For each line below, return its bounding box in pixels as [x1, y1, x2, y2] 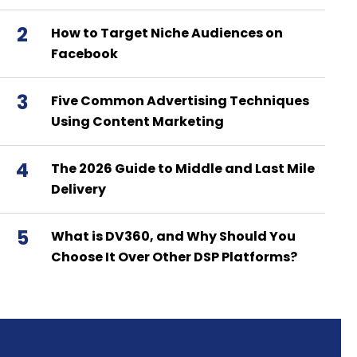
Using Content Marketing [51, 112, 224, 131]
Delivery [51, 180, 106, 199]
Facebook [51, 45, 118, 64]
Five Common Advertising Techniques [51, 92, 309, 111]
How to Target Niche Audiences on [51, 24, 283, 43]
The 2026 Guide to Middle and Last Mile [51, 159, 315, 178]
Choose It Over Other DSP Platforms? [51, 248, 297, 267]
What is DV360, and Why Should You [51, 227, 296, 246]
